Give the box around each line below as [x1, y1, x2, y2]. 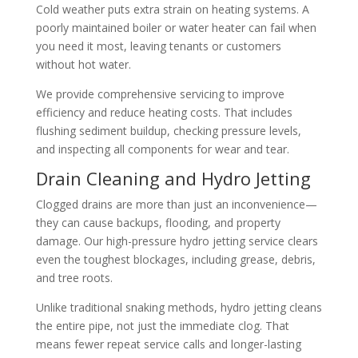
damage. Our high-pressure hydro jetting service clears [35, 233, 318, 249]
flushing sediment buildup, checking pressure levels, [35, 122, 301, 138]
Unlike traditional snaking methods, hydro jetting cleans [35, 299, 322, 315]
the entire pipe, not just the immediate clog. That [35, 317, 289, 333]
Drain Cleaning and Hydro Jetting [35, 165, 311, 190]
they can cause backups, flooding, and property [35, 214, 280, 230]
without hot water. [35, 56, 131, 72]
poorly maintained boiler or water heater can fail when [35, 19, 316, 35]
